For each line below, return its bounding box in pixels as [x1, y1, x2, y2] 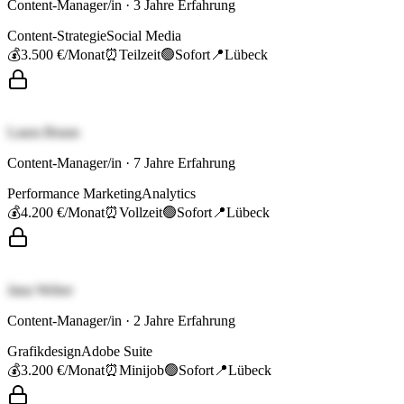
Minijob [119, 363, 164, 379]
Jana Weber [7, 282, 73, 298]
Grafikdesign [7, 344, 81, 360]
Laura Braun [7, 124, 79, 141]
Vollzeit [119, 205, 162, 221]
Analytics [142, 186, 196, 202]
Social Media [106, 28, 181, 44]
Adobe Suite [81, 344, 152, 360]
